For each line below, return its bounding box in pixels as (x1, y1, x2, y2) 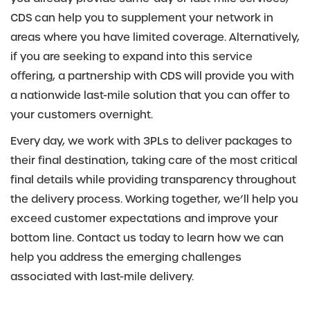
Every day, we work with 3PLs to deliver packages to (10, 133, 292, 149)
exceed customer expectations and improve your (10, 210, 278, 226)
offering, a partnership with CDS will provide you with (10, 68, 294, 84)
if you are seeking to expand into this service (10, 48, 253, 64)
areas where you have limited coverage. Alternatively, (10, 29, 300, 45)
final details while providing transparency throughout (10, 172, 296, 188)
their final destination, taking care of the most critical (10, 152, 298, 168)
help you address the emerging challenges (10, 249, 241, 265)
